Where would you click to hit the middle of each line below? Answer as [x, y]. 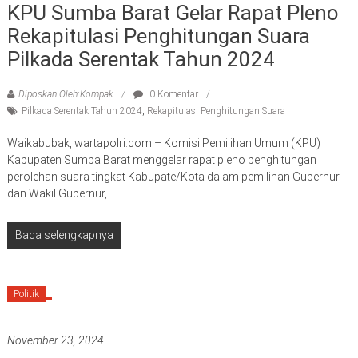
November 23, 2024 [55, 340]
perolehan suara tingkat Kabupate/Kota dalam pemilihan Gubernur [173, 176]
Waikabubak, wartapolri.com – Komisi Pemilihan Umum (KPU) [163, 143]
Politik [26, 294]
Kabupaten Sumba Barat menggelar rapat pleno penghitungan [161, 159]
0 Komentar [172, 94]
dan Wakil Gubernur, [57, 193]
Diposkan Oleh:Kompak [66, 94]
